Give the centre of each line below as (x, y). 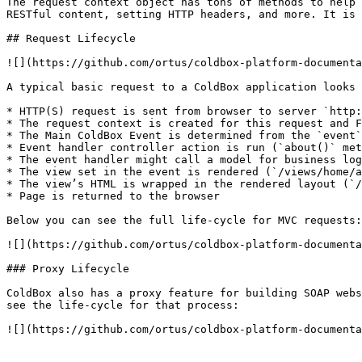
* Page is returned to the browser (113, 196)
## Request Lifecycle (71, 38)
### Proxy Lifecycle (68, 269)
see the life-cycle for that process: (123, 305)
